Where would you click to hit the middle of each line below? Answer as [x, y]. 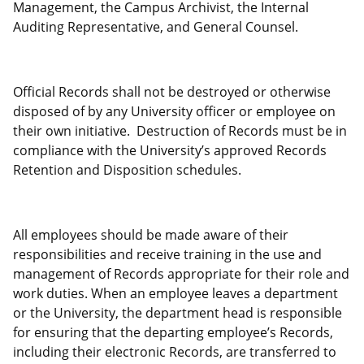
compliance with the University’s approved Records [170, 151]
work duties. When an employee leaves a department [175, 294]
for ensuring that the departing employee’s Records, [173, 333]
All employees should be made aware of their [151, 235]
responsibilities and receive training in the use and [167, 255]
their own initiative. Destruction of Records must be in [180, 131]
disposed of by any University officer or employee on [174, 112]
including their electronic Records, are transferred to [175, 352]
